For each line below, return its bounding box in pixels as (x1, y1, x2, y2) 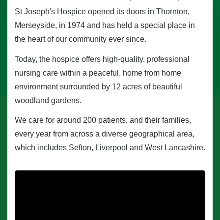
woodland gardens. (15, 96, 82, 105)
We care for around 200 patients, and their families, (15, 116, 191, 125)
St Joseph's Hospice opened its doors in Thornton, (15, 7, 190, 16)
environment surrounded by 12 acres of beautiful (15, 82, 182, 91)
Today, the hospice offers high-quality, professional (15, 55, 190, 63)
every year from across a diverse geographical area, (15, 130, 194, 138)
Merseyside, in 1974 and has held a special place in (15, 21, 195, 29)
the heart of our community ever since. (15, 34, 146, 43)
